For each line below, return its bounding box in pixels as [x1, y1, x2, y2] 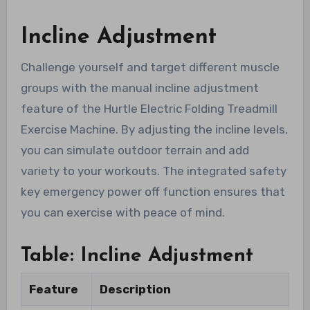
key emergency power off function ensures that [20, 184, 285, 199]
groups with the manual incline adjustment [20, 80, 259, 95]
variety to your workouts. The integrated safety [20, 163, 286, 178]
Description [99, 282, 171, 296]
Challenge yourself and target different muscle [20, 60, 280, 74]
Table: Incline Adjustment [20, 246, 253, 266]
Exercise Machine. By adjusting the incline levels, [20, 122, 288, 136]
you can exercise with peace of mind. [20, 205, 225, 219]
